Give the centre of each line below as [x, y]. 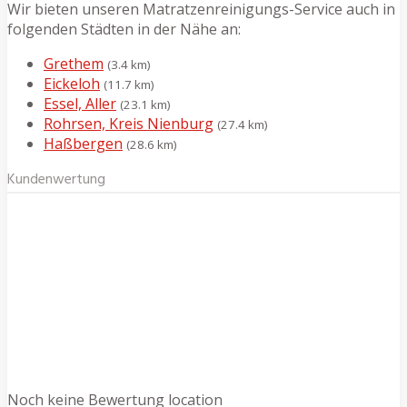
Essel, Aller [80, 104]
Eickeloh [72, 84]
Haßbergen [83, 144]
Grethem [74, 64]
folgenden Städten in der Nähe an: [124, 30]
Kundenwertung [56, 180]
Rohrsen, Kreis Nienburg [129, 124]
